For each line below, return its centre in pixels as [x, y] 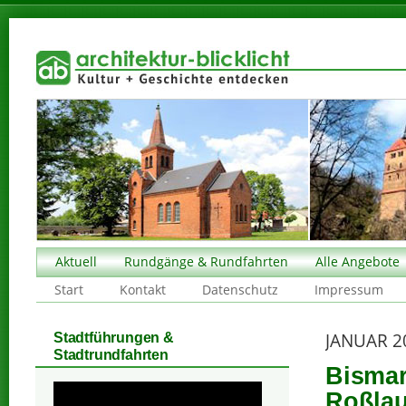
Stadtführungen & [114, 337]
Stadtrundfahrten [111, 354]
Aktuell [76, 261]
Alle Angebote [358, 261]
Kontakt [143, 290]
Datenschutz [240, 290]
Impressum [349, 290]
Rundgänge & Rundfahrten [206, 261]
